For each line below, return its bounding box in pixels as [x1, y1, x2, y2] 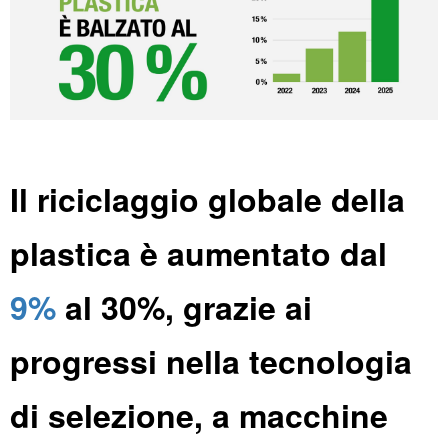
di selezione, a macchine [10, 392, 388, 439]
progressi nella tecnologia [10, 338, 412, 385]
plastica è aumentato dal [10, 230, 387, 277]
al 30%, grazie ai [56, 284, 312, 331]
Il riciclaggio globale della [10, 176, 405, 223]
